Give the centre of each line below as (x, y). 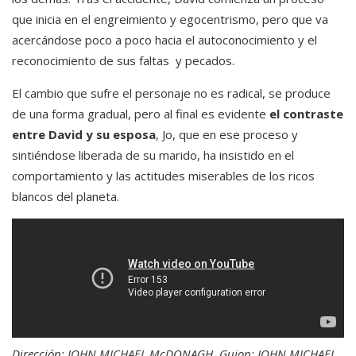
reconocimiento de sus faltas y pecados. (123, 60)
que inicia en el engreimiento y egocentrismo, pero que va (170, 19)
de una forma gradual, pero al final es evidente (141, 113)
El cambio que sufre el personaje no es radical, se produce (171, 93)
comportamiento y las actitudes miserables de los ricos (163, 175)
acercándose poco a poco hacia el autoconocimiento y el (164, 39)
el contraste (306, 113)
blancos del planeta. (66, 196)
